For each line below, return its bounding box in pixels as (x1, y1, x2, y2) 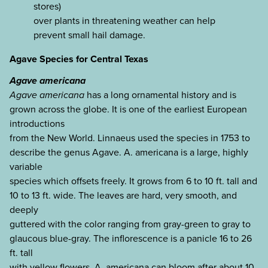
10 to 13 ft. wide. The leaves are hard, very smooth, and (10, 188, 237, 203)
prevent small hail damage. (33, 28, 145, 42)
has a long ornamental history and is (84, 88, 236, 102)
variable (10, 160, 42, 174)
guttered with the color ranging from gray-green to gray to (10, 217, 251, 232)
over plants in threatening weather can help (33, 13, 215, 28)
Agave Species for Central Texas (10, 51, 148, 66)
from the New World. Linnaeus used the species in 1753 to (10, 131, 250, 145)
